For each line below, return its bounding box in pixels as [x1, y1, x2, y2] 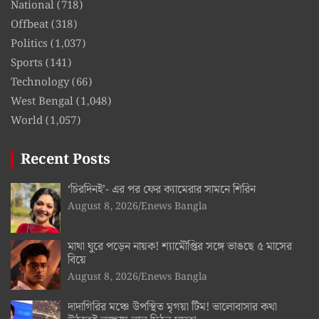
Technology [11, 74, 69, 92]
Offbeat [11, 16, 48, 34]
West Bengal [11, 93, 73, 111]
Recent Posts [21, 148, 110, 172]
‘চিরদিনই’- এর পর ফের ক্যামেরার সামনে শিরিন [68, 181, 256, 199]
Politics [11, 36, 48, 53]
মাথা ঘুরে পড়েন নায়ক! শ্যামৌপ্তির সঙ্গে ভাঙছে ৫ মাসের [68, 238, 292, 256]
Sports [11, 55, 43, 73]
